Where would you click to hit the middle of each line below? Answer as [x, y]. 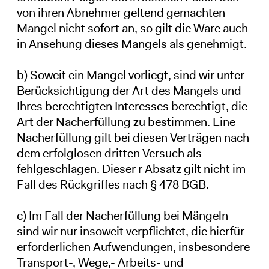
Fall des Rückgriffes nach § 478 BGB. [113, 184]
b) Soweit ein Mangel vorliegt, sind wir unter [130, 75]
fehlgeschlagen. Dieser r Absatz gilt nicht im [131, 168]
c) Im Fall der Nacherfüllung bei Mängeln [122, 215]
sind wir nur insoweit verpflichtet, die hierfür [130, 231]
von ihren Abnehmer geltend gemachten [121, 12]
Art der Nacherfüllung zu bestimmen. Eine [126, 122]
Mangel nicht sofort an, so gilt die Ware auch [132, 28]
